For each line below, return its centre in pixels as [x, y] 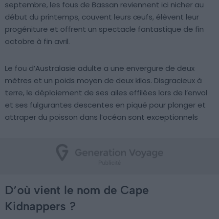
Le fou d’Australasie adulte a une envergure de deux [100, 68]
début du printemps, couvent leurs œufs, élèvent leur [102, 17]
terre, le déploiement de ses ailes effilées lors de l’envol [106, 93]
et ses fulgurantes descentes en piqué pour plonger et [105, 105]
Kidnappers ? [40, 206]
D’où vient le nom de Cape [77, 190]
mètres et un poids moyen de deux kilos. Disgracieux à [103, 81]
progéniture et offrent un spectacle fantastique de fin [104, 29]
